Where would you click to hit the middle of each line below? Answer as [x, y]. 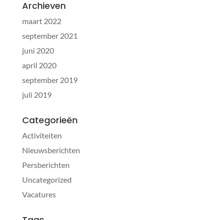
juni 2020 [38, 51]
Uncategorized [47, 180]
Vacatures [39, 194]
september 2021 [50, 36]
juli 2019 [37, 95]
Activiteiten [42, 136]
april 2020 [39, 65]
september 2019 [50, 80]
